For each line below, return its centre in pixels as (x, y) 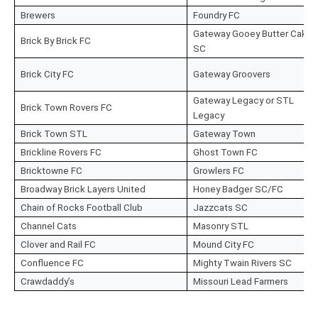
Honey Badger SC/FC (238, 190)
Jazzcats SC (220, 208)
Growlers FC (219, 171)
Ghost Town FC (225, 153)
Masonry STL (221, 226)
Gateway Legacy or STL (243, 101)
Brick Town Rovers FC (66, 108)
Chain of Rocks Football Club (82, 208)
